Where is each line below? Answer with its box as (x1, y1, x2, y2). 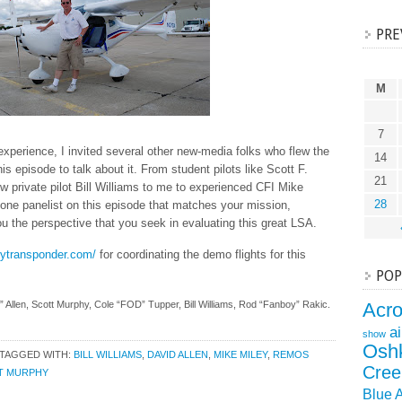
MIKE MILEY (214, 349, 267, 360)
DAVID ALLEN (147, 349, 208, 360)
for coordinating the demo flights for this (96, 248, 306, 261)
